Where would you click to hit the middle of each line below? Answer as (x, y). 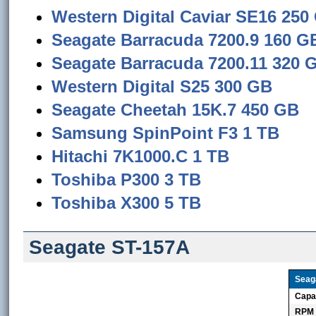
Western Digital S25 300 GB (162, 86)
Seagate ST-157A (110, 247)
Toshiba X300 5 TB (127, 203)
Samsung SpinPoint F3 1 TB (166, 133)
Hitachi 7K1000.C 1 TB (141, 156)
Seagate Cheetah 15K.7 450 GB (176, 110)
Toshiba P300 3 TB (127, 180)
